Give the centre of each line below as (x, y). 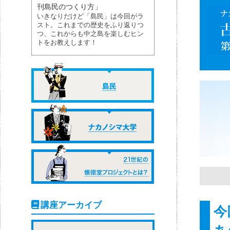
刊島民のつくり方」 (69, 6)
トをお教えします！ (67, 42)
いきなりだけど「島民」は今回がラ (90, 16)
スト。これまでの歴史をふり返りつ (90, 25)
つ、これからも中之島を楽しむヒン (90, 34)
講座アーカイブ (71, 205)
